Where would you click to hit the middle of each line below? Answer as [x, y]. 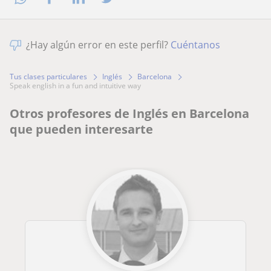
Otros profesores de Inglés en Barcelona [129, 114]
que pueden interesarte [81, 129]
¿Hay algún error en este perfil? [98, 45]
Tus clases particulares [48, 77]
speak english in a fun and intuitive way [77, 86]
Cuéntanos [195, 45]
